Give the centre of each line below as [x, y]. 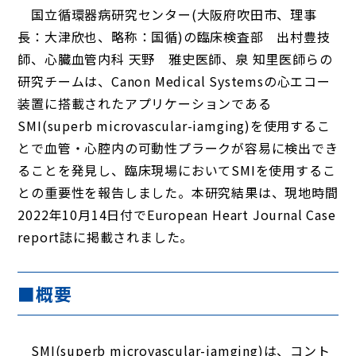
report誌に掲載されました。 [106, 237]
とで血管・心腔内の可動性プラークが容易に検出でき [178, 148]
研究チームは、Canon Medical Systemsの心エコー [174, 81]
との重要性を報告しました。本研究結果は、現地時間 [178, 192]
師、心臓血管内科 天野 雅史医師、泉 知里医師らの [175, 59]
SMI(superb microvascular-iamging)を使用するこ [174, 126]
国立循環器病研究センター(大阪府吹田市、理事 [167, 14]
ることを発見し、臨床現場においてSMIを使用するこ [177, 170]
